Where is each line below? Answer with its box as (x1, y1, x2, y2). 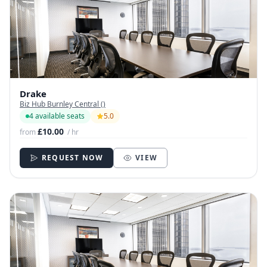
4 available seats (29, 110, 85, 121)
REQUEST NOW (42, 152, 104, 163)
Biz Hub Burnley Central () (20, 98, 105, 109)
